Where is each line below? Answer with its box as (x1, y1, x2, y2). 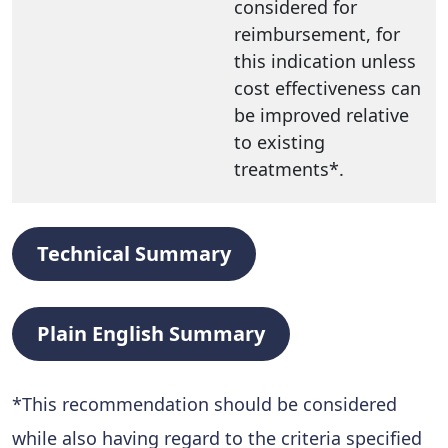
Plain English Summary (37, 319, 265, 347)
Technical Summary (37, 239, 231, 267)
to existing (234, 129, 325, 154)
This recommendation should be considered (22, 391, 397, 416)
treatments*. (234, 156, 344, 181)
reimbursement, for (234, 21, 400, 46)
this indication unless (234, 48, 416, 73)
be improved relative (234, 102, 409, 127)
